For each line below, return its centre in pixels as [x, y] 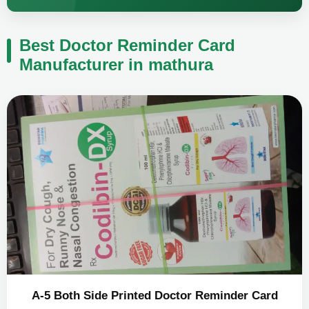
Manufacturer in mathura [116, 65]
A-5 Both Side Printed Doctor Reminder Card [154, 296]
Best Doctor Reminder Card [127, 46]
